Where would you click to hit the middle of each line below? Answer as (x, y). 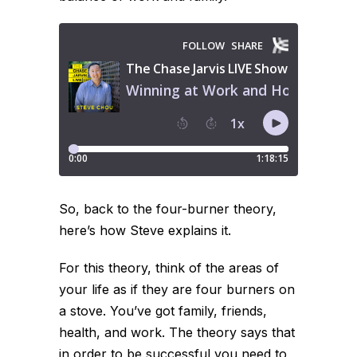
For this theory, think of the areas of (169, 267)
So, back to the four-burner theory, (168, 208)
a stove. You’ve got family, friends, (163, 310)
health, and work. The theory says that (177, 332)
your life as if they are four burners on (177, 289)
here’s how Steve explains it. (145, 230)
